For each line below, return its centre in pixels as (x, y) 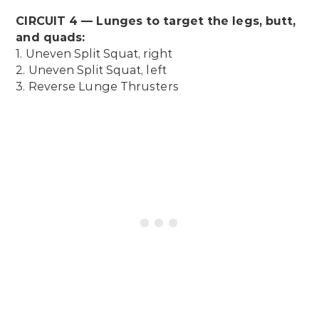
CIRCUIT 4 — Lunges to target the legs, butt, (156, 21)
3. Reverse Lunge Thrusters (97, 87)
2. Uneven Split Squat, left (91, 70)
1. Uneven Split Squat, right (94, 54)
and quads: (51, 38)
